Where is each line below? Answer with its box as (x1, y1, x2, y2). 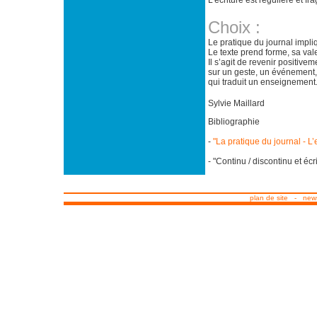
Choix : (208, 18, 260, 37)
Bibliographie (208, 117, 260, 127)
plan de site (250, 194, 288, 202)
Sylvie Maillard (208, 98, 265, 108)
